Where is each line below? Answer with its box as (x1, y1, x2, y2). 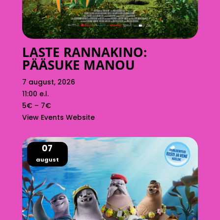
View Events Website (22, 112, 95, 123)
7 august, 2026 (22, 77, 75, 87)
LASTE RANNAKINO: (22, 43, 147, 61)
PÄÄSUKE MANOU (22, 56, 135, 74)
